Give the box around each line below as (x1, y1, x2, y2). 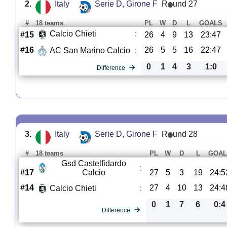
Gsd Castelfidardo (61, 159, 127, 168)
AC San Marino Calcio (49, 46, 130, 55)
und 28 (173, 129, 198, 138)
